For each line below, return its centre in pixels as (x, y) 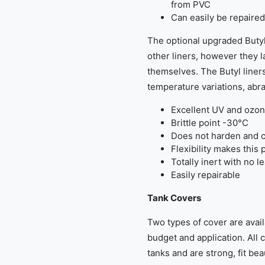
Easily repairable (206, 175)
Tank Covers (174, 198)
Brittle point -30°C (210, 123)
